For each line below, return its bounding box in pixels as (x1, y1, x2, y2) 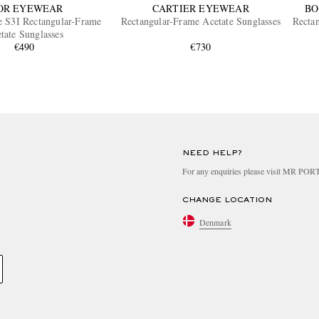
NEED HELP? (182, 150, 242, 157)
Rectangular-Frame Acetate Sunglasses (120, 14, 281, 28)
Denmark (199, 216, 231, 228)
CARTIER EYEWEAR (152, 1, 249, 16)
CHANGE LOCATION (182, 197, 272, 204)
